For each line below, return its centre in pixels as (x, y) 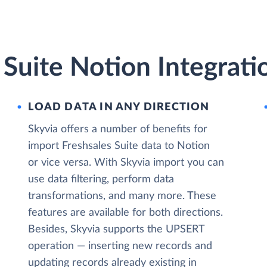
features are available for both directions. (126, 213)
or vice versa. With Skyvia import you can (126, 163)
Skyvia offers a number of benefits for (118, 129)
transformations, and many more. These (122, 196)
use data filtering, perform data (101, 179)
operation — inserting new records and (120, 246)
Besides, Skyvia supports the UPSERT (117, 229)
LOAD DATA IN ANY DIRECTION (119, 107)
